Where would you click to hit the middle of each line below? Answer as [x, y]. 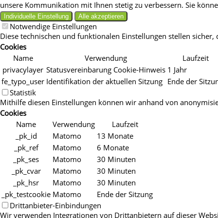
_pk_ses [26, 159]
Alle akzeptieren [101, 17]
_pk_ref [26, 148]
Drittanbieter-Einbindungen [55, 206]
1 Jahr [177, 70]
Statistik [23, 93]
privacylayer [23, 70]
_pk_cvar [26, 171]
